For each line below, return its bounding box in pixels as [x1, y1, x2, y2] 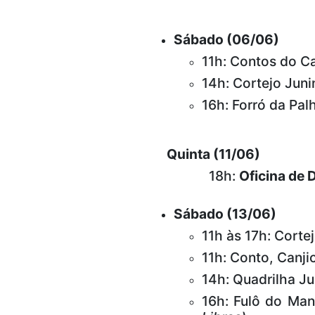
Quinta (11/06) [167, 146, 260, 163]
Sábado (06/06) [174, 31, 279, 49]
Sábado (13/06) [174, 205, 276, 223]
